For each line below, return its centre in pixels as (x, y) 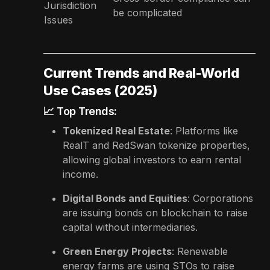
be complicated (147, 12)
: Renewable (200, 251)
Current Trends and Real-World (141, 73)
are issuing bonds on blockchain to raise (155, 212)
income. (80, 174)
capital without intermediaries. (130, 227)
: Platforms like (204, 130)
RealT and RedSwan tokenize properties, (156, 145)
